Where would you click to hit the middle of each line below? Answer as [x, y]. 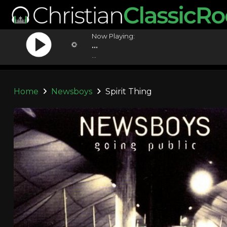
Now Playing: [113, 36]
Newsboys [72, 91]
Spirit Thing [127, 91]
